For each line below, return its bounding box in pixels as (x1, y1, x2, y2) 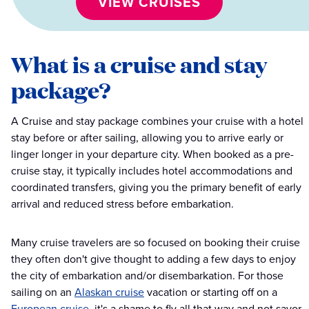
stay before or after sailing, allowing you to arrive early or (11, 130, 283, 146)
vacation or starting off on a (144, 284, 277, 301)
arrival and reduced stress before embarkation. (11, 196, 234, 212)
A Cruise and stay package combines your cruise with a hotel (11, 113, 303, 130)
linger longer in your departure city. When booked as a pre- (11, 146, 294, 163)
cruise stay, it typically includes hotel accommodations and (11, 163, 292, 179)
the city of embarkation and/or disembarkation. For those (11, 268, 283, 284)
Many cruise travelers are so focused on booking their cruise (11, 235, 300, 251)
